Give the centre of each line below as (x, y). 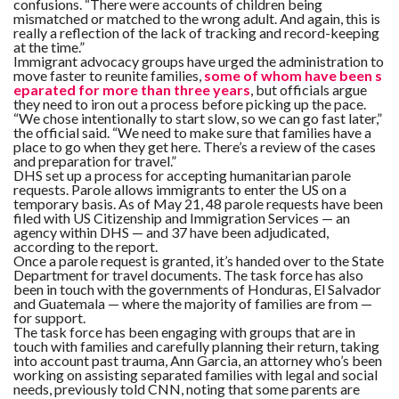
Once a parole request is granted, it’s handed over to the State (199, 260)
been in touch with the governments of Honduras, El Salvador (197, 289)
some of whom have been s (293, 75)
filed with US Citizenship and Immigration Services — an (182, 217)
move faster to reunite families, (109, 75)
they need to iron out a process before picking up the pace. (190, 103)
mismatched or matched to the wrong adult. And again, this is (197, 18)
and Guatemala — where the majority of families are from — (193, 303)
